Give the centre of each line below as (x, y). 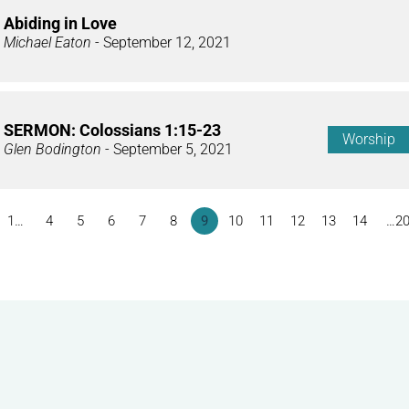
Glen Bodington (52, 149)
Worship (369, 139)
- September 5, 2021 (167, 149)
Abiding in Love (60, 23)
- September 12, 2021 (161, 42)
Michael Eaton (47, 42)
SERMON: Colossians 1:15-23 (112, 130)
